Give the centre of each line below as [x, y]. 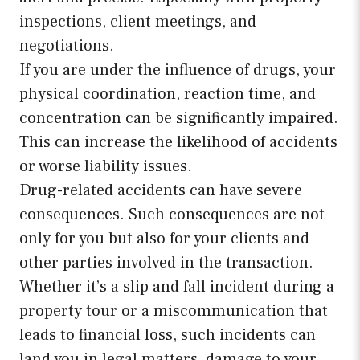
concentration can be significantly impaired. [179, 119]
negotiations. [67, 46]
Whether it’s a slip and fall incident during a [177, 287]
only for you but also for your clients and [164, 239]
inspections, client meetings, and [138, 22]
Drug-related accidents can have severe [161, 191]
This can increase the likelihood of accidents [178, 143]
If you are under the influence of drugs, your [178, 70]
